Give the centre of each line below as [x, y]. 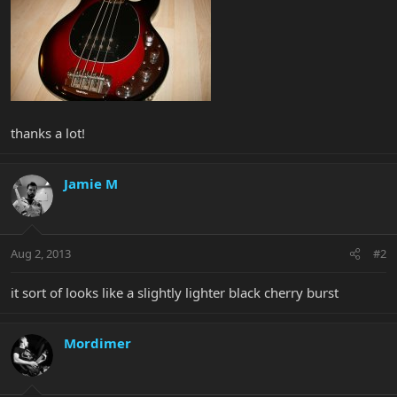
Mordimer [97, 343]
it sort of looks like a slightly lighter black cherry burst [175, 293]
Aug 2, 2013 [41, 254]
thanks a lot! [48, 132]
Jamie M [91, 183]
